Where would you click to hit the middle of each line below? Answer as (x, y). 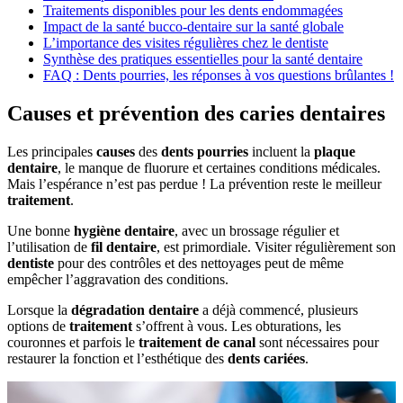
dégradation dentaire (135, 309)
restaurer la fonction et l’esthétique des (117, 358)
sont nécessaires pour (317, 342)
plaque (335, 151)
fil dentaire (124, 246)
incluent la (281, 151)
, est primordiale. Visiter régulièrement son (276, 246)
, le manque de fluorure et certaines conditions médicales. (219, 167)
